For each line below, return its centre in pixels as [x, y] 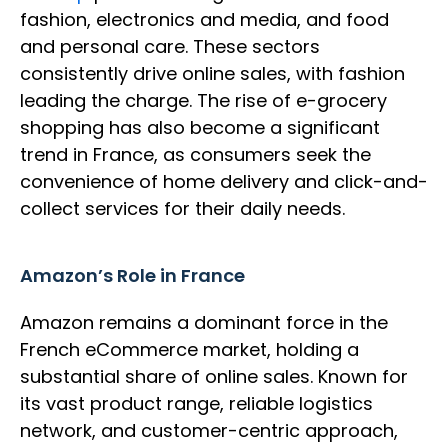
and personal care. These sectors [170, 47]
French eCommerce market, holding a [189, 350]
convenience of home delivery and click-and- [224, 182]
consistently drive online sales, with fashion [212, 74]
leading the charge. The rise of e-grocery [203, 101]
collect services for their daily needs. [185, 209]
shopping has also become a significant [200, 128]
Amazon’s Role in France [132, 276]
